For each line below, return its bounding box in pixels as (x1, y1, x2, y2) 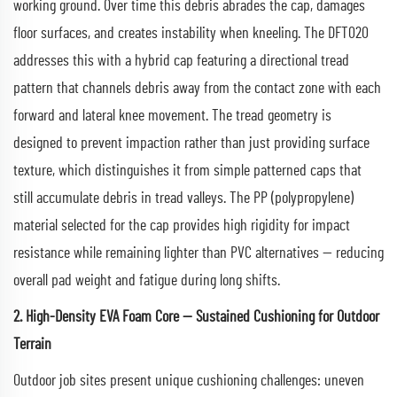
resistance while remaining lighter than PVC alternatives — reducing (13, 245, 384, 261)
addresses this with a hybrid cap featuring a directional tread (13, 52, 349, 69)
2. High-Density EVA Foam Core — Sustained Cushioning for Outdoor (13, 308, 379, 325)
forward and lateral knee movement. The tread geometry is (13, 107, 331, 124)
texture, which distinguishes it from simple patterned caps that (13, 162, 362, 179)
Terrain (13, 336, 51, 353)
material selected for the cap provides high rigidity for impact (13, 217, 350, 234)
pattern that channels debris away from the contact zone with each (13, 80, 381, 97)
